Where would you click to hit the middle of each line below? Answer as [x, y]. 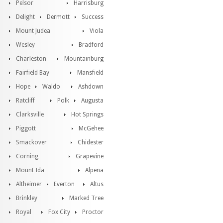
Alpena [94, 170]
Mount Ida [30, 170]
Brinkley [27, 198]
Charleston [31, 59]
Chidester [91, 142]
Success [93, 17]
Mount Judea [33, 31]
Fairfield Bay [33, 73]
